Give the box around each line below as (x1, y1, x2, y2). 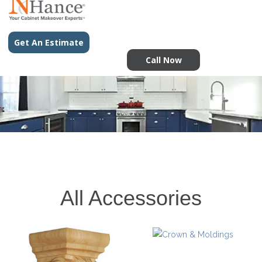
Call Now (145, 54, 182, 65)
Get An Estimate (14, 37, 84, 48)
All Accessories (60, 186, 202, 211)
